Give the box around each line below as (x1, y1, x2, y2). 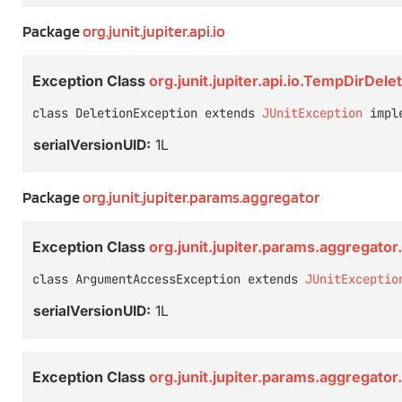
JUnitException (262, 105, 363, 122)
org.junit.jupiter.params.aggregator (83, 187, 319, 206)
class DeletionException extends (32, 105, 262, 122)
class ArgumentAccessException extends (32, 271, 305, 288)
